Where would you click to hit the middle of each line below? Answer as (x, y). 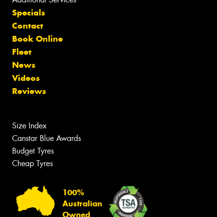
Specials (29, 13)
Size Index (29, 126)
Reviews (29, 91)
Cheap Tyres (32, 164)
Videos (26, 78)
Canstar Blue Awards (46, 139)
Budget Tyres (33, 151)
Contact (28, 26)
